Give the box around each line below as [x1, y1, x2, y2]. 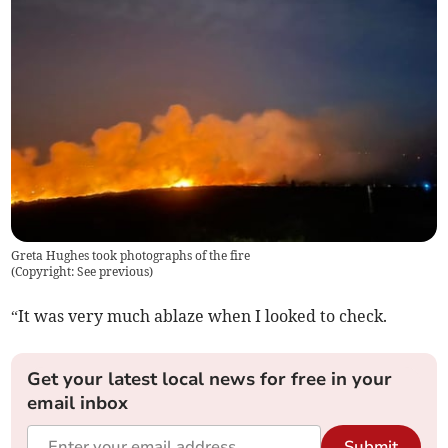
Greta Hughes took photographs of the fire [11, 247, 251, 263]
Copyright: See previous [15, 263, 150, 279]
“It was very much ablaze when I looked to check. [11, 305, 388, 326]
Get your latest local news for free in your [27, 366, 393, 391]
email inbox [27, 390, 129, 415]
